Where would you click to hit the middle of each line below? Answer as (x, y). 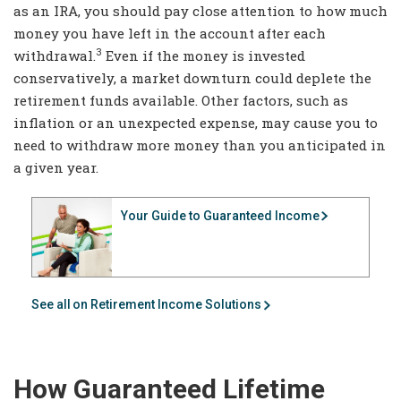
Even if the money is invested (204, 56)
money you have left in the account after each (170, 34)
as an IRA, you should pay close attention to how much (200, 11)
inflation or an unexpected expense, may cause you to (196, 123)
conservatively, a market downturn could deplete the (192, 78)
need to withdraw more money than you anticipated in (200, 145)
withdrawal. (55, 56)
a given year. (56, 168)
